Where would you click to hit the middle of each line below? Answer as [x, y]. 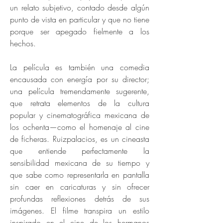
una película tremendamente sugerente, [80, 91]
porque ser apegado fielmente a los [80, 31]
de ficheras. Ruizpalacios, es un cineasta [80, 139]
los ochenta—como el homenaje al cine [80, 127]
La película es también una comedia [80, 67]
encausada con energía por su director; [80, 79]
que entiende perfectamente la [80, 151]
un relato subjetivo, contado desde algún [80, 7]
